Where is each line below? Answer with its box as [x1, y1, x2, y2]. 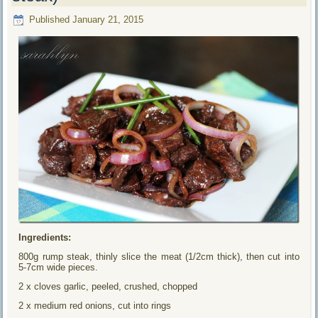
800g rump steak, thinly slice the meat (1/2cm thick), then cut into [18, 251, 300, 262]
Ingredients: [18, 231, 72, 243]
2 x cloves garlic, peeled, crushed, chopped [18, 280, 198, 292]
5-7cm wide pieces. [18, 261, 99, 273]
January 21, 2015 [72, 14, 144, 26]
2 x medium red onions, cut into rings [18, 300, 172, 311]
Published [29, 14, 70, 26]
